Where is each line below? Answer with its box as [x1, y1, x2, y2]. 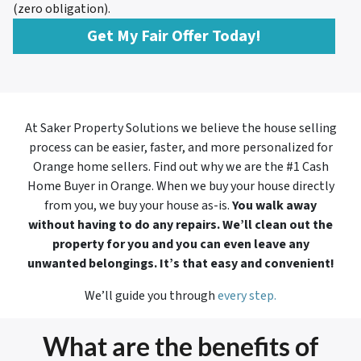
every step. [218, 287, 276, 305]
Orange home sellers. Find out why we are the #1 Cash [32, 158, 329, 176]
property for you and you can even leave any [52, 235, 309, 254]
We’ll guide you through [85, 287, 218, 305]
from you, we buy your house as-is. [44, 197, 232, 215]
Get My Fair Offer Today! [87, 25, 261, 48]
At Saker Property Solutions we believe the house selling [24, 119, 337, 138]
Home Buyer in [27, 177, 110, 196]
